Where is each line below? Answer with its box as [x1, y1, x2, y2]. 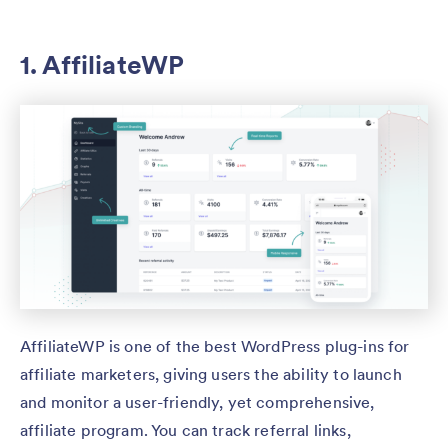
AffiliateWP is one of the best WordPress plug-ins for [20, 336, 410, 357]
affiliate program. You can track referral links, [20, 420, 351, 441]
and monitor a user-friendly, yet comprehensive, [20, 392, 375, 413]
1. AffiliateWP [20, 48, 185, 82]
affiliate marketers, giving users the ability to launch [20, 364, 402, 385]
